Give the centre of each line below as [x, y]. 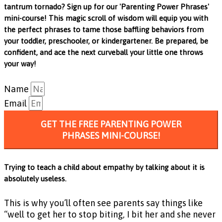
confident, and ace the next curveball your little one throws [104, 52]
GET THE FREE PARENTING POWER [111, 124]
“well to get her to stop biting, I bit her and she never [110, 214]
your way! [20, 63]
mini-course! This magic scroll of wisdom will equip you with [106, 18]
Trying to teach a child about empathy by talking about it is [104, 167]
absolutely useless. [36, 179]
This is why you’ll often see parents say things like [103, 203]
